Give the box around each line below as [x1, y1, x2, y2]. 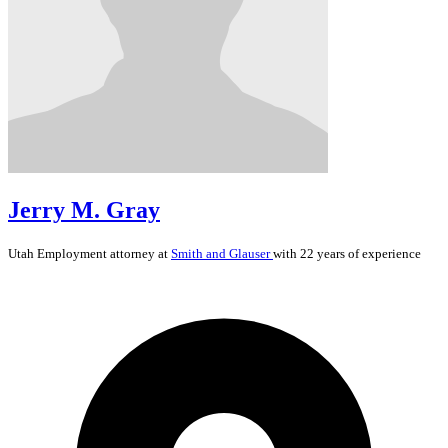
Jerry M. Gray [8, 197, 160, 224]
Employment [37, 245, 107, 261]
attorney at [107, 245, 171, 261]
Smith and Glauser [171, 245, 273, 261]
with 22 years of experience [273, 245, 421, 261]
